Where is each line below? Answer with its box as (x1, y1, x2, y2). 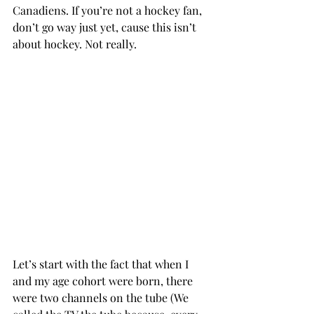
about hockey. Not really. (13, 36, 137, 51)
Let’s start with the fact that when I (13, 257, 191, 271)
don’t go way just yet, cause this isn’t (13, 20, 199, 34)
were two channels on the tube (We (13, 290, 191, 305)
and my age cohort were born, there (13, 273, 196, 288)
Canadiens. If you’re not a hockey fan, (13, 3, 205, 18)
